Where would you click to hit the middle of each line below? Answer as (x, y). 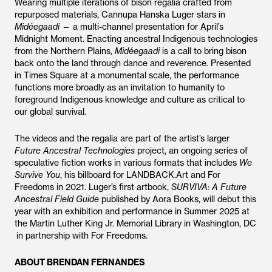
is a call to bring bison (204, 51)
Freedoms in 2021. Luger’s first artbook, (92, 187)
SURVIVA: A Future (208, 187)
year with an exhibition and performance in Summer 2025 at (132, 211)
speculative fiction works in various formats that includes (127, 163)
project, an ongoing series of (191, 151)
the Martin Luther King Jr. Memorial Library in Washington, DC (135, 223)
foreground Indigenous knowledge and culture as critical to (130, 100)
